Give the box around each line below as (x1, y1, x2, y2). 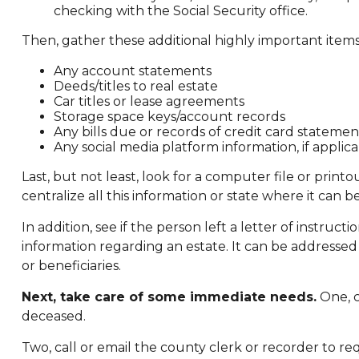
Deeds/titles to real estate (53, 78, 218, 94)
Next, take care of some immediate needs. (21, 288, 317, 305)
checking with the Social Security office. (53, 2, 308, 18)
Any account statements (53, 63, 212, 79)
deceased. (21, 308, 86, 324)
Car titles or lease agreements (53, 93, 244, 109)
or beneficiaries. (21, 257, 121, 273)
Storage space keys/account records (53, 108, 285, 124)
